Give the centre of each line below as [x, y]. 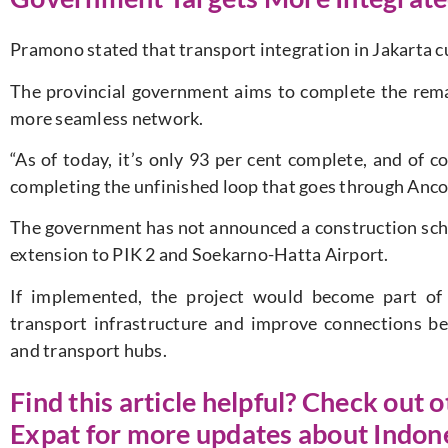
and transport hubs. [88, 349]
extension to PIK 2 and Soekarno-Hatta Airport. [199, 254]
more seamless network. [107, 117]
